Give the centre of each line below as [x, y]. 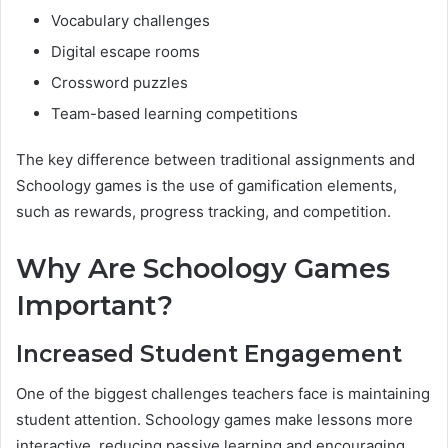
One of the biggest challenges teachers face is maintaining [223, 394]
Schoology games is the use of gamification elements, [206, 186]
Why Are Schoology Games [203, 269]
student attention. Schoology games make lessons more [214, 420]
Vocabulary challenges [130, 21]
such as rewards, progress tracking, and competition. [203, 212]
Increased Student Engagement [209, 353]
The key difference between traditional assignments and [215, 160]
